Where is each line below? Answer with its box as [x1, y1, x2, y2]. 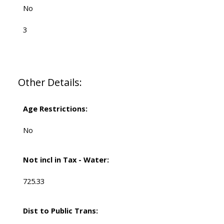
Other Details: [17, 75, 82, 89]
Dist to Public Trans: [22, 205, 98, 216]
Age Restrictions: [22, 103, 87, 114]
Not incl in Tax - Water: [22, 154, 109, 165]
